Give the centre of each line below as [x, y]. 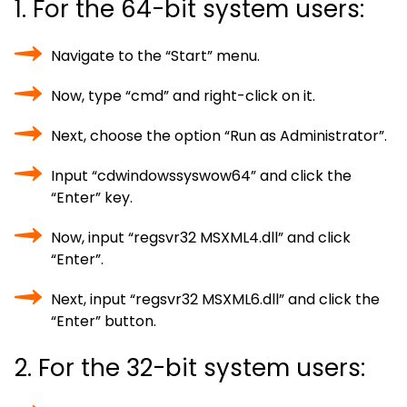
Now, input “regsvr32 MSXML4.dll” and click [201, 238]
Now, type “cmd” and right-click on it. [183, 96]
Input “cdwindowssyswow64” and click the [201, 176]
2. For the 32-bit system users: [190, 368]
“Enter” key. [92, 198]
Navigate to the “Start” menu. [155, 56]
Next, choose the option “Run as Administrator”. [219, 136]
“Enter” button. [104, 321]
